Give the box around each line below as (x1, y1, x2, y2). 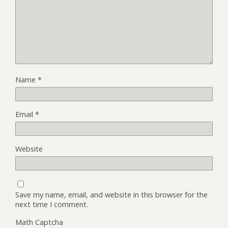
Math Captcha (15, 217, 63, 227)
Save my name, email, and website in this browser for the (15, 189, 208, 199)
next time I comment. (15, 199, 88, 209)
